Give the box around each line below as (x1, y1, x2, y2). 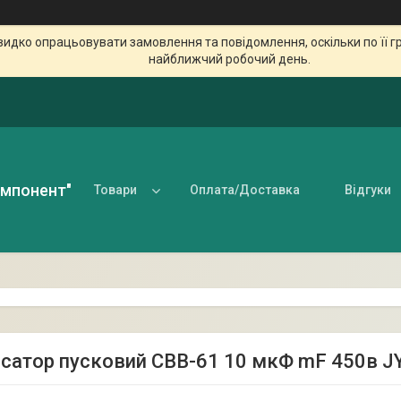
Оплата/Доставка (190, 183, 300, 197)
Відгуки (345, 183, 391, 197)
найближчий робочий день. (149, 52, 311, 66)
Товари (94, 183, 137, 197)
